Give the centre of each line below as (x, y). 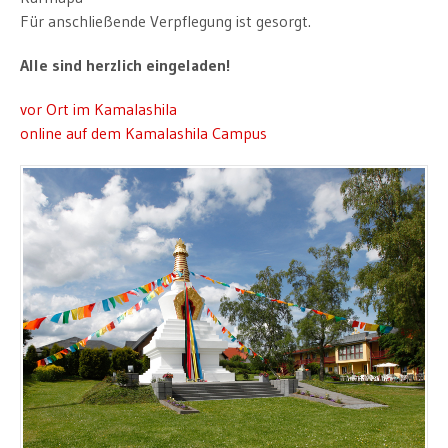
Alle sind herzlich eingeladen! (125, 64)
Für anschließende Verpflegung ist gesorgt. (165, 20)
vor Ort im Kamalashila (98, 108)
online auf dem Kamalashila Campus (143, 132)
